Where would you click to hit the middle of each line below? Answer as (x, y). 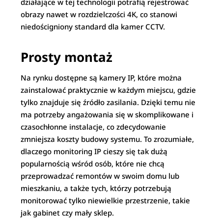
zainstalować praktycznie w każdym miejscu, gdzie (109, 90)
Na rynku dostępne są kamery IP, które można (101, 77)
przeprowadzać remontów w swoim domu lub (100, 176)
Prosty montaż (67, 57)
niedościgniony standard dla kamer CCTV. (93, 26)
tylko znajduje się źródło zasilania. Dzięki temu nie (108, 102)
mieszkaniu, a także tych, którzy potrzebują (96, 188)
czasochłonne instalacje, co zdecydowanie (94, 126)
